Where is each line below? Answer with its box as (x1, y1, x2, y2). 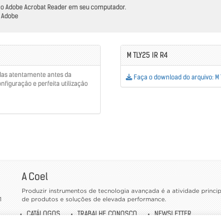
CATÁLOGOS (27, 209, 60, 218)
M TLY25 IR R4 (125, 50, 168, 60)
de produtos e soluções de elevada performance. (22, 196, 166, 202)
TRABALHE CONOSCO (77, 209, 137, 218)
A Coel (22, 170, 48, 183)
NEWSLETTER (154, 209, 191, 218)
